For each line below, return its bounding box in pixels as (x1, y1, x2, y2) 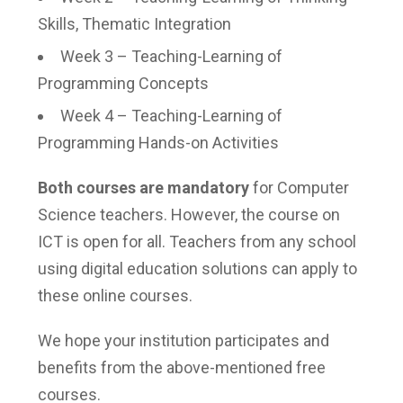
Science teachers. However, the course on (38, 205, 340, 224)
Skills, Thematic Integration (38, 14, 231, 33)
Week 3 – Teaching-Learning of (60, 47, 282, 66)
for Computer (249, 178, 349, 197)
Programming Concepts (38, 74, 209, 93)
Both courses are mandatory (38, 178, 249, 197)
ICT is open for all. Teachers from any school (38, 232, 356, 251)
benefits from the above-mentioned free (38, 358, 326, 377)
